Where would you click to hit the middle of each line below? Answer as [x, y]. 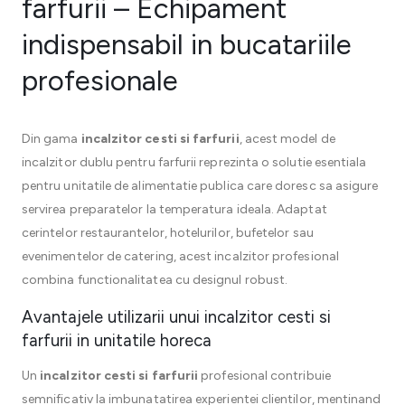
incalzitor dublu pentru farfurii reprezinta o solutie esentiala [194, 162]
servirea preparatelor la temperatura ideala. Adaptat [174, 209]
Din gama [52, 139]
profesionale [100, 80]
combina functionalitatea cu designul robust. [155, 280]
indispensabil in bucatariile [187, 44]
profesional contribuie [264, 376]
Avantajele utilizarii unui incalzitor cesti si [176, 317]
